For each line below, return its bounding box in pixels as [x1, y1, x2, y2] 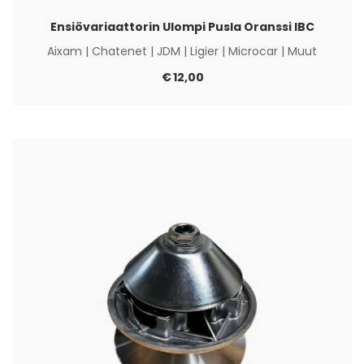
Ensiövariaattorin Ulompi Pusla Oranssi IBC [50, 19, 314, 35]
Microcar [228, 43, 278, 59]
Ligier [190, 43, 219, 59]
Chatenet [92, 43, 147, 59]
